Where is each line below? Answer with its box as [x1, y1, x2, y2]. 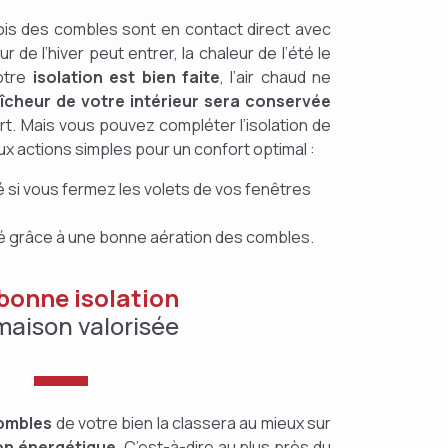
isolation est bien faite [32, 66, 220, 88]
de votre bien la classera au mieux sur [52, 412, 332, 434]
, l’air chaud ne [219, 66, 332, 88]
